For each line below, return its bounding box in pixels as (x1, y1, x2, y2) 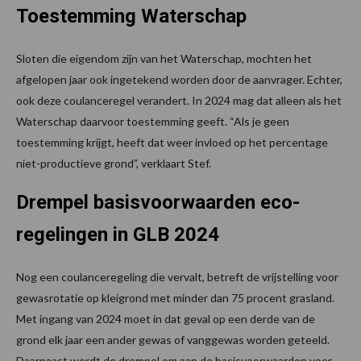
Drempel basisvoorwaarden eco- (16, 191, 300, 214)
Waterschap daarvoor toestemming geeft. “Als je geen (16, 114, 289, 129)
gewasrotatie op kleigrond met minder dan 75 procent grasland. (16, 291, 334, 305)
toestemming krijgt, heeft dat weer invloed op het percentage (16, 135, 328, 150)
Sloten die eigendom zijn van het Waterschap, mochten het (16, 52, 312, 66)
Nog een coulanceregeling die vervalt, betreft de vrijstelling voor (16, 270, 338, 284)
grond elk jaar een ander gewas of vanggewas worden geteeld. (16, 333, 330, 347)
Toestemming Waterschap (16, 5, 247, 28)
